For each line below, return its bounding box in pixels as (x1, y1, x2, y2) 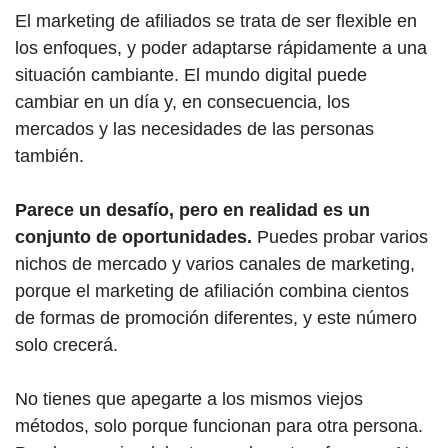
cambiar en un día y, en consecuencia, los (15, 92, 350, 113)
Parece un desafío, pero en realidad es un (15, 200, 370, 221)
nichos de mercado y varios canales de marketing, (15, 254, 415, 275)
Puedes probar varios (252, 227, 428, 248)
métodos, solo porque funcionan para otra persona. (15, 416, 423, 437)
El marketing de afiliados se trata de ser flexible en (15, 11, 417, 32)
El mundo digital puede (184, 65, 367, 86)
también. (15, 146, 84, 167)
